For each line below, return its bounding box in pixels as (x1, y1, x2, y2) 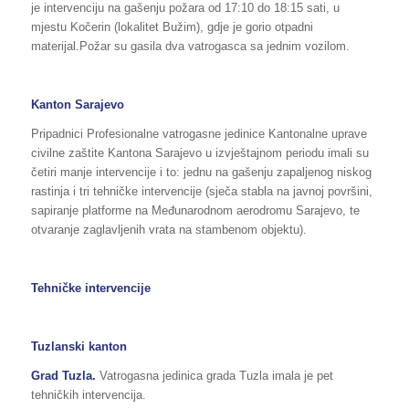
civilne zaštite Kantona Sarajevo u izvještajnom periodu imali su (30, 145, 369, 160)
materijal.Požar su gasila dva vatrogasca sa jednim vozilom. (30, 38, 350, 53)
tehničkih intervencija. (30, 388, 146, 403)
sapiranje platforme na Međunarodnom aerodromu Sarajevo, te (30, 203, 360, 217)
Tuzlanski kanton (30, 339, 127, 353)
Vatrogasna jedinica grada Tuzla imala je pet (99, 369, 333, 383)
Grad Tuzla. (30, 369, 100, 383)
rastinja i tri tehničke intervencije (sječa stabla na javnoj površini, (30, 184, 372, 198)
